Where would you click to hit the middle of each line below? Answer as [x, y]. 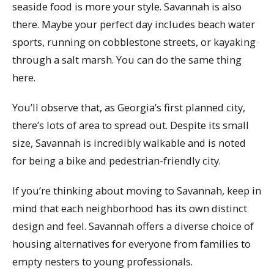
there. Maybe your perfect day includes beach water [134, 24]
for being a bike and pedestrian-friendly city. [117, 160]
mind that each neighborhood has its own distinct [130, 208]
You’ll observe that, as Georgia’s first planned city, [129, 107]
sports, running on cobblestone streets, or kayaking [134, 42]
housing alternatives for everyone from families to [131, 243]
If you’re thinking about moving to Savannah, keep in [137, 190]
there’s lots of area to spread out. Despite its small [131, 125]
